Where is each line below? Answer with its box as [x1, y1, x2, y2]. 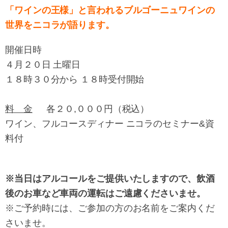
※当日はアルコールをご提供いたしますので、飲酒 [5, 173, 215, 184]
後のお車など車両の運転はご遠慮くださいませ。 [5, 188, 206, 198]
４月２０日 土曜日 [5, 60, 81, 70]
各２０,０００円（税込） [32, 104, 150, 115]
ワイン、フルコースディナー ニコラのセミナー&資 [5, 119, 214, 129]
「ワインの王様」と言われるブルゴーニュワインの [5, 5, 215, 16]
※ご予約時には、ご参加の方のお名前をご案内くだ [5, 203, 215, 213]
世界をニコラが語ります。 [5, 20, 115, 31]
